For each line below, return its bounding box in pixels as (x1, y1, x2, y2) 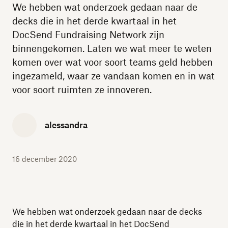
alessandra (45, 120, 88, 130)
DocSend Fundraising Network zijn (12, 29, 164, 40)
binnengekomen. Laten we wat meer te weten (12, 43, 212, 54)
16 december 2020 (12, 155, 77, 163)
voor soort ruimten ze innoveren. (12, 84, 152, 95)
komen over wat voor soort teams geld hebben (12, 56, 213, 68)
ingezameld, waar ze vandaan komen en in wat (12, 70, 215, 81)
